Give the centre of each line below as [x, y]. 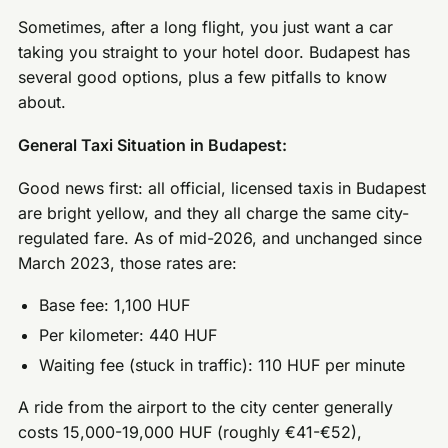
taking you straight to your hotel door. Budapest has [214, 52]
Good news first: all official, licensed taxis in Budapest [222, 187]
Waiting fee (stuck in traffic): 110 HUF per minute [222, 364]
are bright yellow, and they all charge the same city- [214, 212]
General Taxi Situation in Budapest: [153, 145]
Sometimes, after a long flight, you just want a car [206, 27]
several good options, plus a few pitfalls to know [203, 77]
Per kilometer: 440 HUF [128, 334]
